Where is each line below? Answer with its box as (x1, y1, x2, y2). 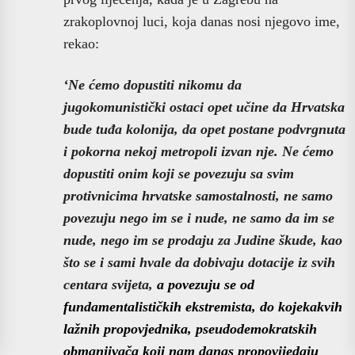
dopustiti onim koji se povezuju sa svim (63, 165, 294, 181)
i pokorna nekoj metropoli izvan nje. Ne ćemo (63, 143, 334, 159)
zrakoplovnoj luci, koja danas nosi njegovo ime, (63, 13, 340, 29)
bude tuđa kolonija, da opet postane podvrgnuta (63, 120, 345, 137)
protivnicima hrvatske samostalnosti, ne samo (63, 187, 333, 204)
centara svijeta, (63, 276, 157, 292)
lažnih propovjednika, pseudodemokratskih (63, 320, 317, 337)
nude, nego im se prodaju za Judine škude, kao (63, 231, 342, 248)
